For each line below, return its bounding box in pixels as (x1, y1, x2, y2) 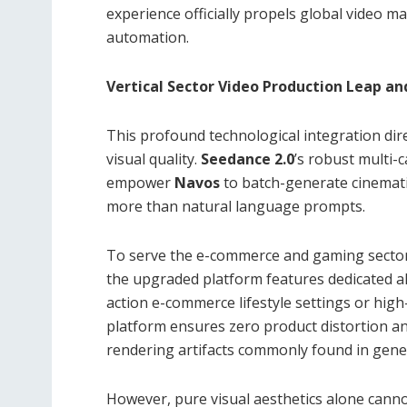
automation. (106, 26, 189, 47)
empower (106, 172, 174, 193)
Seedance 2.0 (201, 148, 294, 169)
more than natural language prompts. (106, 195, 365, 216)
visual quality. (106, 148, 201, 169)
